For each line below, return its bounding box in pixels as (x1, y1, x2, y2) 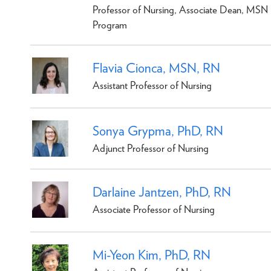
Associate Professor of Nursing (93, 203, 215, 215)
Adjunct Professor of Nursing (93, 142, 209, 154)
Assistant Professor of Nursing (93, 79, 212, 91)
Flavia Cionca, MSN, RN (93, 59, 220, 76)
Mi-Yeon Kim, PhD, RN (93, 246, 211, 263)
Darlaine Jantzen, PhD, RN (93, 183, 231, 200)
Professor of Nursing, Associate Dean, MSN (93, 3, 268, 16)
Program (93, 18, 127, 31)
